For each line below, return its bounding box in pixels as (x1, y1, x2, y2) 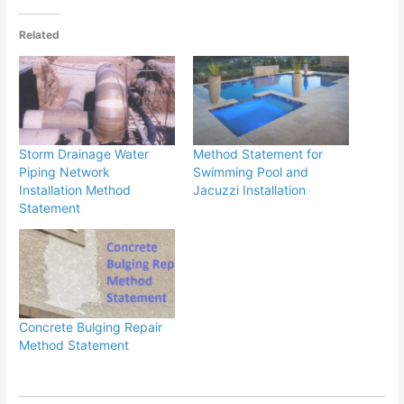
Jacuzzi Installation (193, 181, 306, 197)
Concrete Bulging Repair (19, 319, 163, 335)
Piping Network (19, 163, 111, 179)
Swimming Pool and (193, 163, 308, 179)
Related (19, 27, 60, 41)
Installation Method (19, 181, 132, 197)
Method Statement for (193, 145, 323, 161)
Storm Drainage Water (19, 145, 150, 161)
